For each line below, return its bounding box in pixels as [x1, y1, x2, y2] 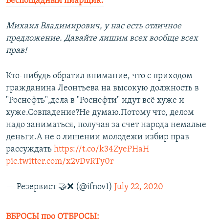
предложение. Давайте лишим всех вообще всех [6, 34, 198, 43]
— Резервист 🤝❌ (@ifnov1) [6, 182, 114, 192]
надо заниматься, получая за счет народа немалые [6, 120, 206, 130]
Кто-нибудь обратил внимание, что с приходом [6, 71, 193, 81]
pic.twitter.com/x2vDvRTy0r [6, 157, 113, 166]
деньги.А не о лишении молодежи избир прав [6, 132, 189, 142]
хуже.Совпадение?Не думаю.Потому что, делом [6, 108, 194, 117]
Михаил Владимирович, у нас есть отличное [6, 22, 181, 31]
